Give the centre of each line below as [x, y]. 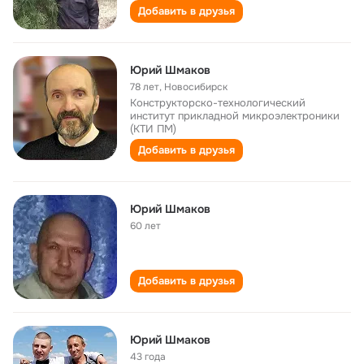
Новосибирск [196, 87]
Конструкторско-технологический [218, 103]
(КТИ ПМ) [153, 129]
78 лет [145, 87]
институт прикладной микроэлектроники [235, 116]
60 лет [145, 226]
